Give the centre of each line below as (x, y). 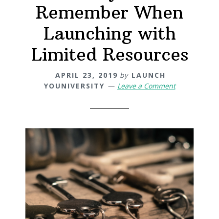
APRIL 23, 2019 (87, 75)
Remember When (109, 12)
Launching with (109, 33)
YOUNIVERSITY (74, 86)
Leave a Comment (146, 86)
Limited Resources (109, 54)
